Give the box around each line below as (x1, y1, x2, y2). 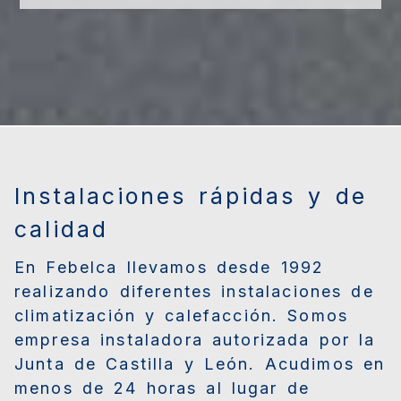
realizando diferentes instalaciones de (14, 282, 374, 302)
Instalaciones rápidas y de (14, 183, 367, 210)
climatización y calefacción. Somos (14, 306, 349, 326)
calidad (14, 216, 108, 243)
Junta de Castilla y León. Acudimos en (14, 354, 386, 374)
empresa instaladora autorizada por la (14, 330, 376, 350)
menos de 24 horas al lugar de (14, 379, 310, 398)
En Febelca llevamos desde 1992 (14, 258, 325, 277)
